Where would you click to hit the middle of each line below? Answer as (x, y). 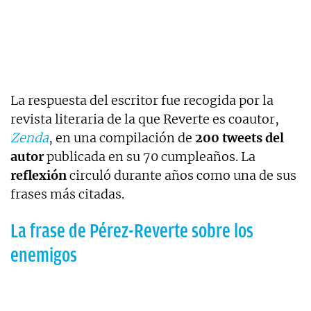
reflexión (39, 176)
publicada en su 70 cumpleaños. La (150, 157)
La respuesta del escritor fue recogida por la (142, 101)
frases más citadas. (67, 194)
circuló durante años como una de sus (182, 176)
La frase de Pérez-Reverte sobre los (132, 231)
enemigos (44, 255)
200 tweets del (238, 138)
